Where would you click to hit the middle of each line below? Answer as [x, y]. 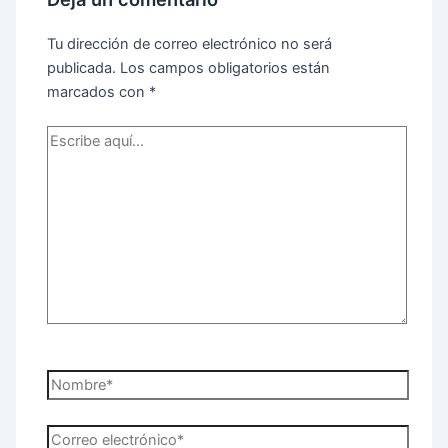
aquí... [66, 160]
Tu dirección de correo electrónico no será [190, 43]
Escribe [71, 136]
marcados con [98, 91]
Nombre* [77, 381]
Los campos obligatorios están [225, 67]
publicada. [82, 67]
